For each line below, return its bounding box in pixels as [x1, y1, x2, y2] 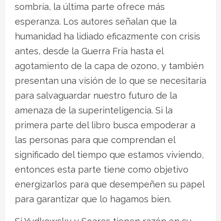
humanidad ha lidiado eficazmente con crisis [15, 31, 200, 41]
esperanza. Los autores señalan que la [15, 16, 177, 27]
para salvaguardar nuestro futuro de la [15, 90, 177, 101]
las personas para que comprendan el [15, 134, 175, 145]
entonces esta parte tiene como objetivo [15, 164, 188, 175]
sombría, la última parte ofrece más [15, 1, 165, 12]
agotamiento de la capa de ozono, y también [15, 60, 204, 71]
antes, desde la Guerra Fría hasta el [15, 45, 163, 56]
